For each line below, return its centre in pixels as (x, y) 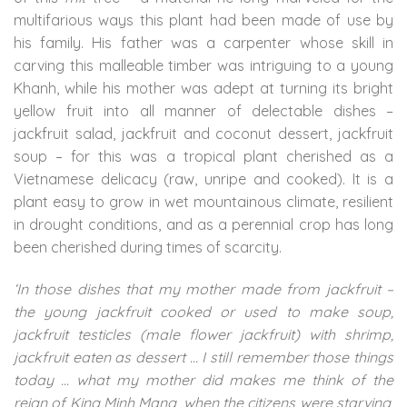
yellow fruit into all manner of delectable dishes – (203, 111)
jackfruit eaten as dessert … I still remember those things (203, 357)
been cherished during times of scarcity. (148, 248)
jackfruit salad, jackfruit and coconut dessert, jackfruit (203, 134)
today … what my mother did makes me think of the (203, 380)
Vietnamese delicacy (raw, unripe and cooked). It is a (203, 179)
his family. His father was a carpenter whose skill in (203, 43)
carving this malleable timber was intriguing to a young (203, 66)
